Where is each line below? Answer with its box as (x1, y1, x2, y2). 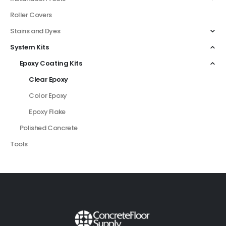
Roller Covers (10, 10, 52, 20)
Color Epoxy (29, 91, 67, 101)
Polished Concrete (19, 123, 78, 133)
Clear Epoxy (29, 75, 68, 85)
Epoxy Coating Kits (19, 59, 82, 69)
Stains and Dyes (10, 26, 61, 36)
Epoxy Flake (29, 107, 66, 117)
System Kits (10, 42, 49, 52)
